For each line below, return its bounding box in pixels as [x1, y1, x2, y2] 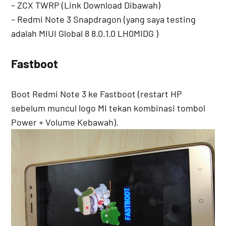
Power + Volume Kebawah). [11, 117, 119, 128]
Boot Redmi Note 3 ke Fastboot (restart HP [11, 88, 183, 100]
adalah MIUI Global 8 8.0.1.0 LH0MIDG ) [11, 28, 159, 39]
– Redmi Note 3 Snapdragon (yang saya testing [11, 14, 196, 25]
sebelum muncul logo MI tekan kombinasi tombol [11, 102, 206, 114]
